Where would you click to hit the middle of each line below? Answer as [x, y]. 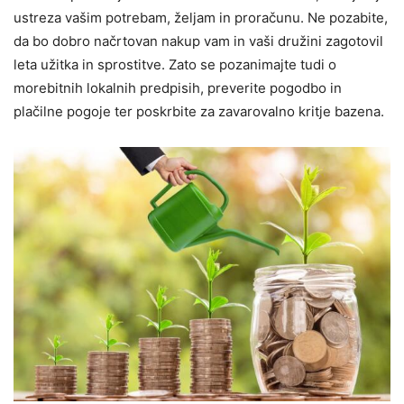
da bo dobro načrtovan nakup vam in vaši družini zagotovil [198, 41]
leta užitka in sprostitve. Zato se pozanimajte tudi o [175, 64]
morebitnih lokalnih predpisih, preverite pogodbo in [178, 87]
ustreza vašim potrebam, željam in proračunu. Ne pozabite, [201, 17]
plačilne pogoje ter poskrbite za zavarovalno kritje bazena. [199, 111]
